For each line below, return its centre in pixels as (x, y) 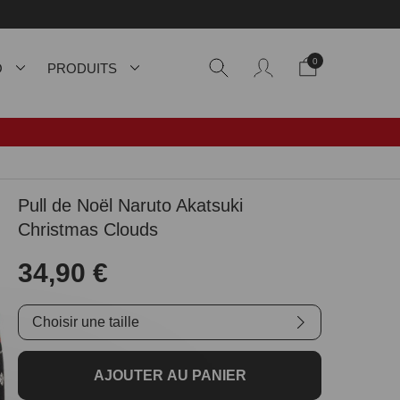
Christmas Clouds (88, 229)
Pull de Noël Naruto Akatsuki (130, 205)
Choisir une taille (86, 322)
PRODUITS (82, 68)
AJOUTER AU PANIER (170, 375)
